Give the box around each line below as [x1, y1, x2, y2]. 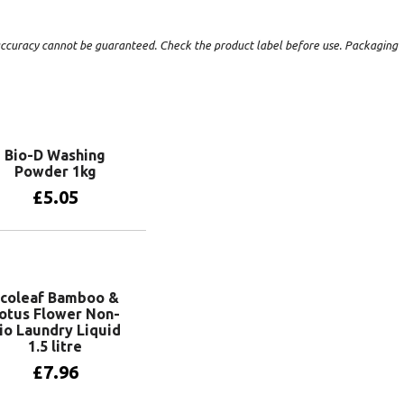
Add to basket [28, 242, 106, 257]
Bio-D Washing [5, 146, 106, 163]
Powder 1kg [14, 162, 96, 179]
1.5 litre [28, 337, 83, 354]
